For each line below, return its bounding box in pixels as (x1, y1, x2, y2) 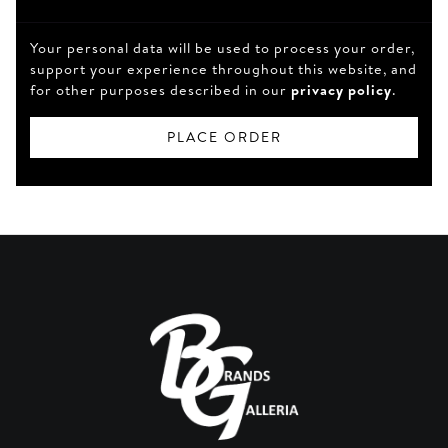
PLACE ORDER (166, 126, 282, 147)
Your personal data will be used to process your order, (30, 37, 416, 58)
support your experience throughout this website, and (30, 58, 418, 79)
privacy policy (291, 79, 393, 100)
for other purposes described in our (30, 79, 292, 100)
